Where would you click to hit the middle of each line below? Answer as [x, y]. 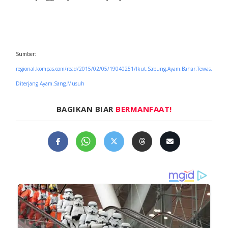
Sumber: [26, 54]
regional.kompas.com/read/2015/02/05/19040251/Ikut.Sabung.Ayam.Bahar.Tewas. [114, 68]
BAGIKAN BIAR [86, 109]
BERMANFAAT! [144, 109]
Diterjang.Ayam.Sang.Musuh [50, 83]
